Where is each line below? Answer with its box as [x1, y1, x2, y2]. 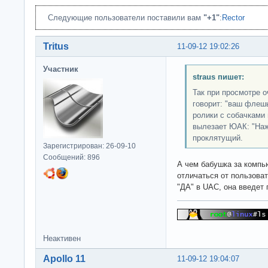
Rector [222, 13, 245, 22]
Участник [43, 64, 78, 74]
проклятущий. [192, 133, 243, 143]
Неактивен [43, 233, 81, 243]
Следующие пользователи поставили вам [48, 13, 203, 22]
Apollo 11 [43, 253, 86, 264]
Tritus [43, 41, 69, 51]
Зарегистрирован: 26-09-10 [43, 141, 136, 150]
